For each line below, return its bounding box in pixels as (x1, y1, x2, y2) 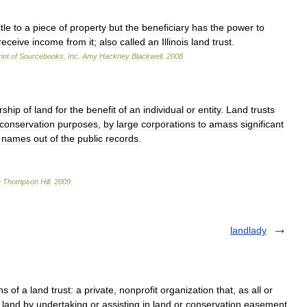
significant (241, 119, 284, 130)
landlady (230, 225, 267, 236)
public (77, 133, 103, 144)
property (70, 22, 106, 33)
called (120, 36, 145, 47)
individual (143, 104, 184, 115)
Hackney (99, 52, 130, 60)
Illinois (162, 36, 188, 47)
